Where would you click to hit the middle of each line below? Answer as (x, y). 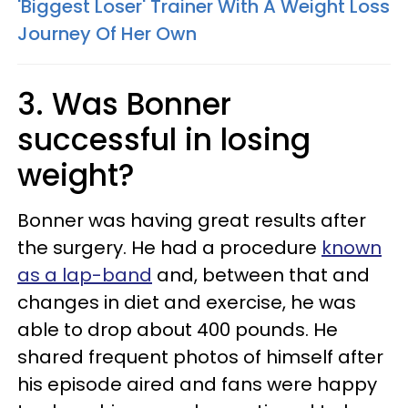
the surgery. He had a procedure (169, 247)
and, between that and (261, 275)
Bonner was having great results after (192, 220)
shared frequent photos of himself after (200, 357)
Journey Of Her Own (107, 33)
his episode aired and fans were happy (197, 384)
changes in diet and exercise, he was (187, 302)
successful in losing (164, 139)
